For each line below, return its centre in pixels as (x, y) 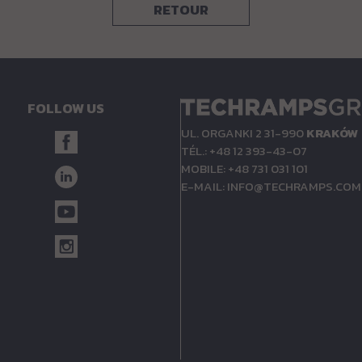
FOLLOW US (66, 108)
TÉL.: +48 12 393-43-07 (244, 151)
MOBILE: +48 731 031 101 (244, 168)
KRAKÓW (332, 133)
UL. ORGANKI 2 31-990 (244, 133)
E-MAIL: (204, 186)
